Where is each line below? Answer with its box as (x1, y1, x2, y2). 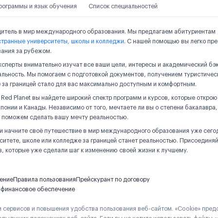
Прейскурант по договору (76, 177, 150, 182)
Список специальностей (89, 3, 158, 9)
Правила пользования (13, 177, 76, 182)
